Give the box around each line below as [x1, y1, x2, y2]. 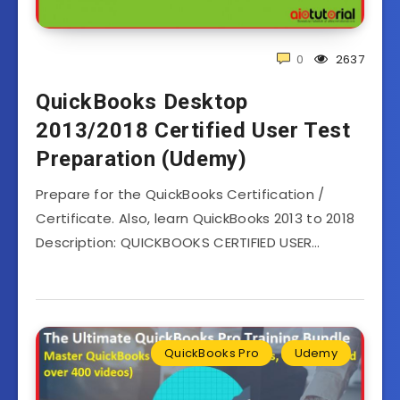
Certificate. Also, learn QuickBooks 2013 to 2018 [36, 208, 355, 228]
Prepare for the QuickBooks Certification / [36, 184, 325, 204]
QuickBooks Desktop [36, 88, 248, 114]
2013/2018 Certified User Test [36, 117, 351, 143]
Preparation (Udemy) [36, 146, 247, 171]
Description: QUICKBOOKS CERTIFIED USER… [36, 232, 321, 252]
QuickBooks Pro [163, 344, 260, 362]
